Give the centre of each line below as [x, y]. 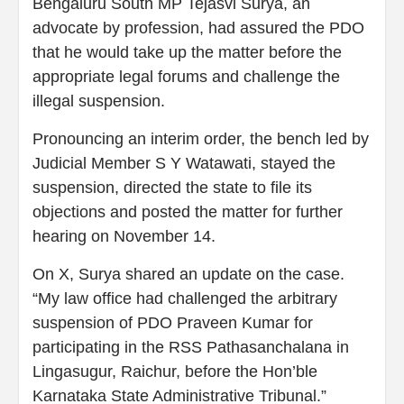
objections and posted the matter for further [188, 212]
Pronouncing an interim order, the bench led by [201, 139]
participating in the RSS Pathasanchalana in [191, 348]
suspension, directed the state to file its [172, 188]
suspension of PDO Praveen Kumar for [173, 323]
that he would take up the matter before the [187, 53]
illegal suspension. [99, 101]
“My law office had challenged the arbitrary [185, 299]
